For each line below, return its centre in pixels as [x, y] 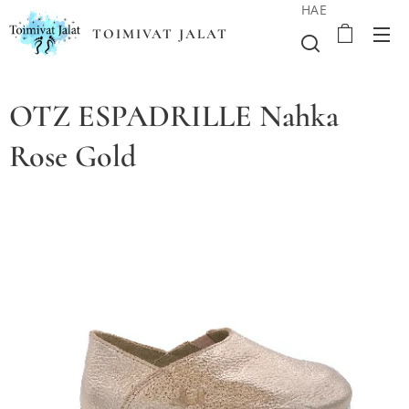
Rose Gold [73, 157]
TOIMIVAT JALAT [160, 34]
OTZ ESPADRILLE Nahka [174, 116]
